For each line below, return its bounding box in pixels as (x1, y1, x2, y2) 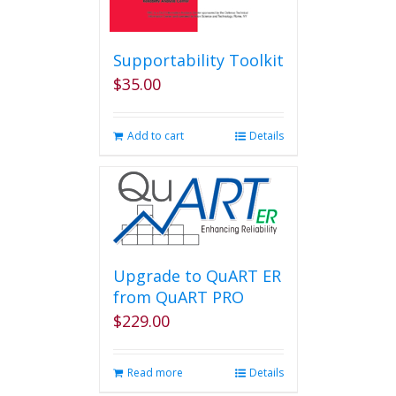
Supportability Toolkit (112, 49, 284, 71)
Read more (126, 365, 183, 380)
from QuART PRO (112, 286, 244, 308)
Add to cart (126, 128, 184, 143)
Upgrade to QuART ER (112, 265, 281, 286)
